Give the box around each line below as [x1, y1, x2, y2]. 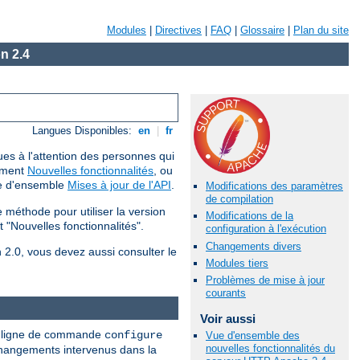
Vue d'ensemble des [206, 329, 300, 342]
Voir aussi [199, 311, 256, 325]
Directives [155, 24, 202, 36]
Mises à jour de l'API [67, 178, 171, 192]
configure [104, 328, 162, 342]
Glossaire [240, 24, 284, 36]
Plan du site [293, 24, 349, 36]
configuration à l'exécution [206, 223, 326, 235]
